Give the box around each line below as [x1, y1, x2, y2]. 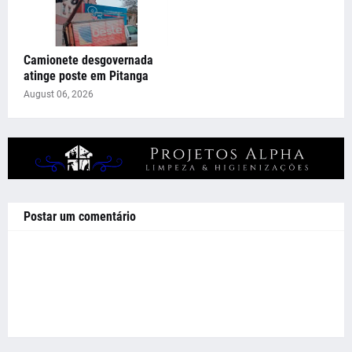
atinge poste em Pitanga [24, 68, 148, 83]
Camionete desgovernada [24, 52, 153, 68]
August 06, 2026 [24, 88, 93, 100]
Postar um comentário [24, 209, 136, 225]
